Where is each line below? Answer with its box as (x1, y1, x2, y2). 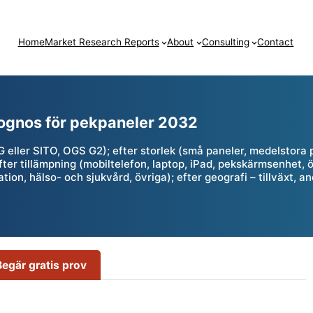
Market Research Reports (44, 36, 159, 48)
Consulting (201, 36, 249, 48)
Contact (257, 36, 294, 48)
